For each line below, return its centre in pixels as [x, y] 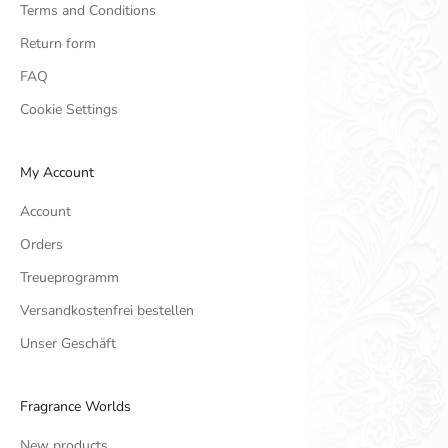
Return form [58, 44]
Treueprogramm [69, 278]
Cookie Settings [69, 110]
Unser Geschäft [68, 344]
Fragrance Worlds [75, 407]
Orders [41, 245]
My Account [57, 173]
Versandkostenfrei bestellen [107, 311]
